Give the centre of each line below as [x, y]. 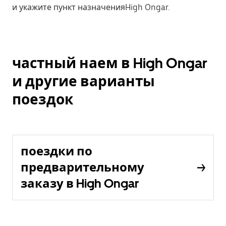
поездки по [56, 151]
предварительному [82, 167]
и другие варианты [83, 81]
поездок [43, 99]
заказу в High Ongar [80, 183]
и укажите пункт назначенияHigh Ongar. [91, 7]
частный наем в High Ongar [110, 63]
